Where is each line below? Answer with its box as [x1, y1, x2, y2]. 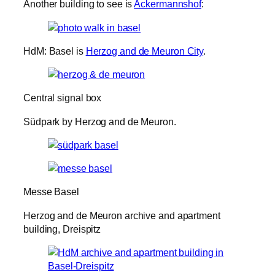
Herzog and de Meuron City [85, 45, 204, 56]
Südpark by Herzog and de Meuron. [23, 115, 176, 127]
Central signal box [23, 92, 102, 104]
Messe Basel [23, 186, 79, 198]
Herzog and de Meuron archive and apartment [23, 209, 220, 221]
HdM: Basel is [23, 45, 86, 56]
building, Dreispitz [23, 223, 101, 234]
